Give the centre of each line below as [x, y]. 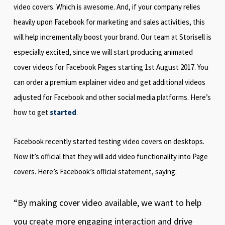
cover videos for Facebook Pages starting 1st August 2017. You [111, 67]
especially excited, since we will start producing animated [103, 52]
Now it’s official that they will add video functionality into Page [110, 156]
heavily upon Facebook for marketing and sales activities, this [109, 22]
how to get [31, 112]
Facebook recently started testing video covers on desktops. [109, 141]
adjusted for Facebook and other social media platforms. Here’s [112, 97]
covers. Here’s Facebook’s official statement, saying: [95, 172]
